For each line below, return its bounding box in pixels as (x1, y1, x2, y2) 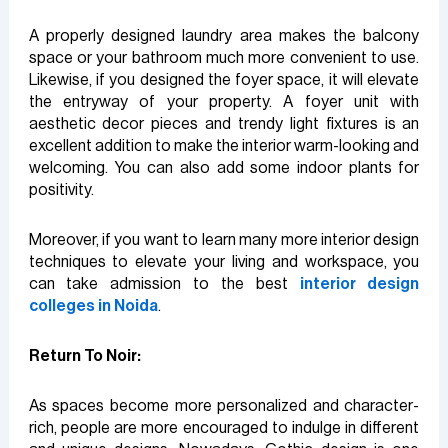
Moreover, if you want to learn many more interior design (28, 231, 420, 248)
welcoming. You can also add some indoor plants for (28, 159, 420, 176)
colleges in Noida (28, 297, 158, 314)
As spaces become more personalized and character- (28, 397, 420, 414)
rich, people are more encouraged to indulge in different (28, 419, 420, 436)
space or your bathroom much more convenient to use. (28, 49, 420, 66)
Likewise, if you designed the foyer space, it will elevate (28, 71, 420, 88)
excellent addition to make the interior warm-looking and (28, 137, 420, 154)
